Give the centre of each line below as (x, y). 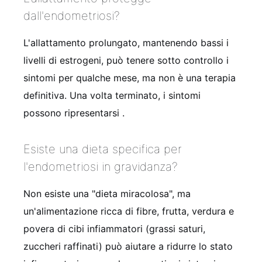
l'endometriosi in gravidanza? (101, 166)
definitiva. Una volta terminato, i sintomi (112, 95)
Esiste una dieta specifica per (103, 149)
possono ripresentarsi (73, 113)
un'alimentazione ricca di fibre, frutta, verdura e (129, 211)
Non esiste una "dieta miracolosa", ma (107, 193)
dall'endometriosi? (72, 15)
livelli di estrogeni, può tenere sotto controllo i (126, 60)
